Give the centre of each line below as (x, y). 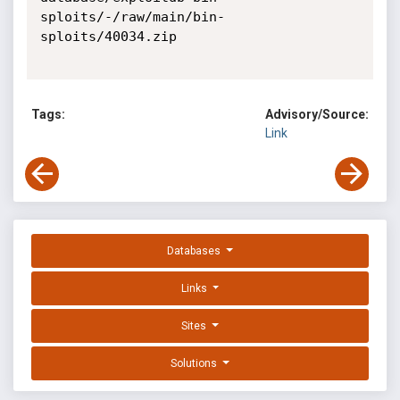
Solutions (196, 364)
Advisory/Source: (317, 115)
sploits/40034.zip (108, 37)
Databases (196, 251)
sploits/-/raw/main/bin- (132, 17)
